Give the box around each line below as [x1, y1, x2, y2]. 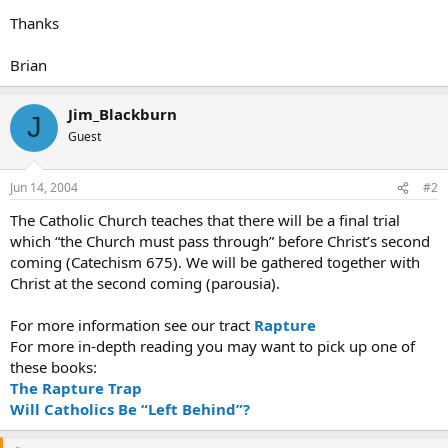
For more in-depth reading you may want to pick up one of [10, 336, 415, 356]
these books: [10, 357, 97, 377]
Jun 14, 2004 [10, 179, 78, 196]
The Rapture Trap [10, 378, 142, 398]
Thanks [10, 12, 59, 33]
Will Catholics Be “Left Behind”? [10, 399, 250, 419]
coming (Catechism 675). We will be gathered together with [10, 252, 420, 272]
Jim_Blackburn [68, 103, 177, 124]
